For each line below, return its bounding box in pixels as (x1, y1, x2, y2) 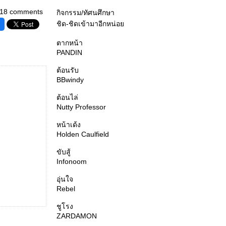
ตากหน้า (56, 39, 83, 47)
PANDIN (56, 48, 82, 56)
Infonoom (56, 157, 87, 165)
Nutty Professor (56, 103, 106, 111)
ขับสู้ (56, 148, 71, 156)
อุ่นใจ (56, 175, 73, 183)
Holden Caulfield (56, 130, 109, 138)
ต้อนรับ (56, 66, 79, 74)
